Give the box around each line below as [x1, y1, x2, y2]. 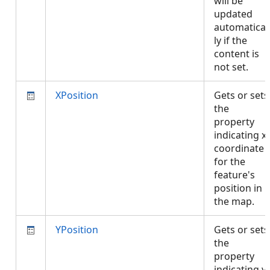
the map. [214, 195, 259, 208]
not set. [214, 60, 253, 74]
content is [214, 47, 259, 60]
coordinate [214, 142, 264, 155]
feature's [214, 168, 255, 181]
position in [214, 181, 262, 195]
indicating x [214, 128, 266, 142]
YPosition [55, 223, 98, 236]
